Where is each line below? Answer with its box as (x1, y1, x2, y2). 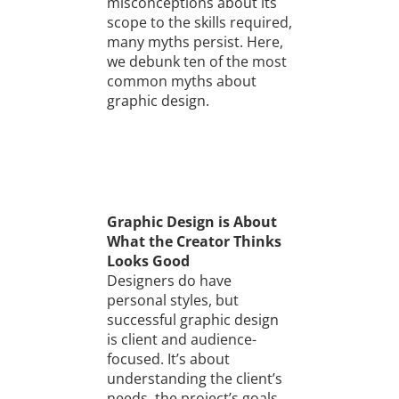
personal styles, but (106, 290, 239, 311)
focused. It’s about (106, 349, 230, 370)
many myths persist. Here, (106, 31, 283, 52)
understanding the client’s (106, 369, 282, 389)
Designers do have (106, 271, 232, 291)
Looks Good (106, 251, 190, 272)
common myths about (106, 70, 256, 91)
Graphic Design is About (106, 212, 277, 232)
